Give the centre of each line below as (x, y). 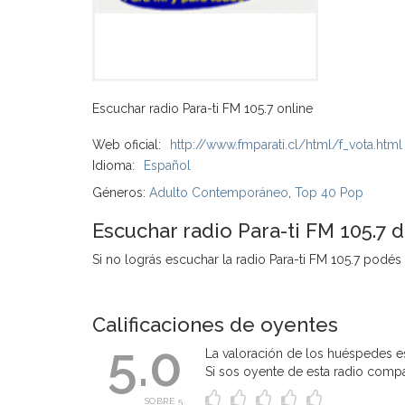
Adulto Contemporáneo (219, 193)
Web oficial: (127, 145)
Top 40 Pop (329, 193)
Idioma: (113, 165)
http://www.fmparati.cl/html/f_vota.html (286, 145)
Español (167, 165)
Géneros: (121, 193)
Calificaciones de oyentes (215, 325)
